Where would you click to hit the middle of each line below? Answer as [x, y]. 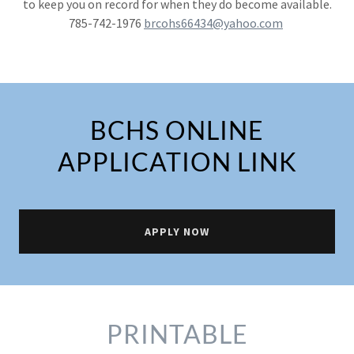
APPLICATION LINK [177, 161]
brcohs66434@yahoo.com [213, 23]
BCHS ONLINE [177, 130]
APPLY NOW [177, 231]
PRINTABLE [177, 333]
